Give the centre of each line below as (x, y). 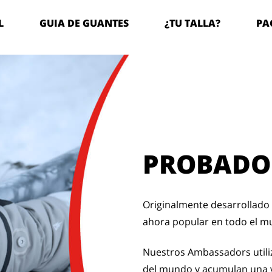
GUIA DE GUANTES (84, 23)
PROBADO (207, 164)
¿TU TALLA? (192, 23)
